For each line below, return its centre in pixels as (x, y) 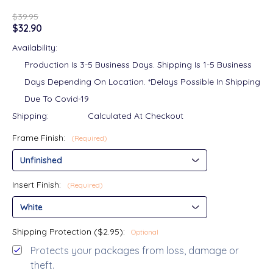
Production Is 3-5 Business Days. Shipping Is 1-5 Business (138, 65)
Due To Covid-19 (57, 99)
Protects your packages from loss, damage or (135, 250)
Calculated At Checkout (136, 116)
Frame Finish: (40, 138)
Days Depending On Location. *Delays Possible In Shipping (142, 82)
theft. (42, 265)
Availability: (35, 48)
